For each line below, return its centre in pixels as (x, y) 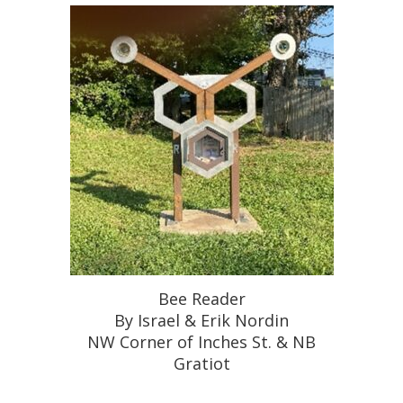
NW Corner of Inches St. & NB (201, 342)
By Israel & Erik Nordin (201, 321)
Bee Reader (201, 299)
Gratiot (201, 364)
